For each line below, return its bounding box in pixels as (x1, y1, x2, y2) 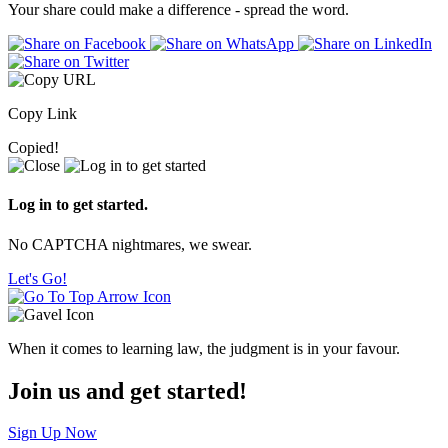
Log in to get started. (8, 196, 148, 214)
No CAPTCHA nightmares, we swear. (8, 235, 252, 253)
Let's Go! (8, 269, 67, 287)
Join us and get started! (8, 377, 247, 404)
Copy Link (8, 105, 77, 123)
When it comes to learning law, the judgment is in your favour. (8, 339, 400, 357)
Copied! (8, 139, 59, 157)
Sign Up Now (8, 424, 97, 442)
